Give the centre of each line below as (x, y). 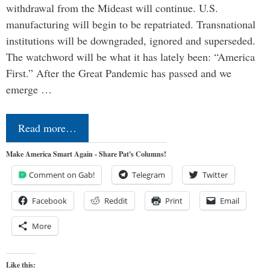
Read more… (47, 127)
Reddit (116, 200)
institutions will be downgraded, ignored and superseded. (131, 40)
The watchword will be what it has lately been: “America (130, 56)
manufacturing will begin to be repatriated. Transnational (131, 24)
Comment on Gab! (62, 174)
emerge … (29, 89)
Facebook (49, 200)
